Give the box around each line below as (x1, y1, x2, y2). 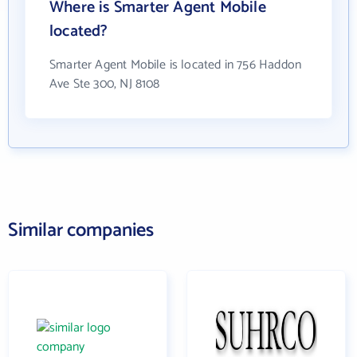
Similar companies (8, 214, 154, 246)
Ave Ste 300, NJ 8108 (49, 73, 160, 95)
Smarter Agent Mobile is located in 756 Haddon (49, 53, 302, 76)
